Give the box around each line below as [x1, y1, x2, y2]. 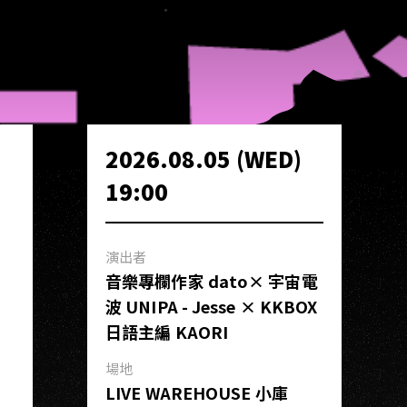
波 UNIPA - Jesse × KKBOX [105, 294, 318, 318]
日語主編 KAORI [105, 320, 228, 343]
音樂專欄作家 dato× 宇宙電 [105, 269, 318, 293]
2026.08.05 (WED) [105, 143, 302, 174]
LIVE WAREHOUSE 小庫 [105, 381, 288, 404]
